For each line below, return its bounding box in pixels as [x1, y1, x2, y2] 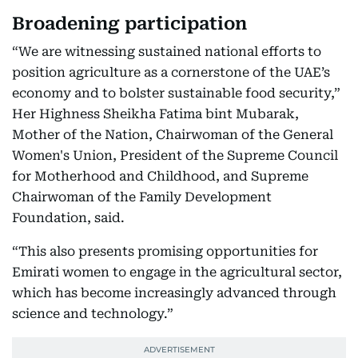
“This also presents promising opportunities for [12, 244, 318, 259]
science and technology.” [12, 306, 173, 321]
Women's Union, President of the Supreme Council [12, 148, 338, 163]
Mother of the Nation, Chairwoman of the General [12, 127, 333, 142]
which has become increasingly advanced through [12, 285, 336, 300]
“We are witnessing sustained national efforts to [12, 44, 321, 59]
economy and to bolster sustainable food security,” [12, 86, 340, 101]
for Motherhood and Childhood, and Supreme [12, 169, 308, 184]
